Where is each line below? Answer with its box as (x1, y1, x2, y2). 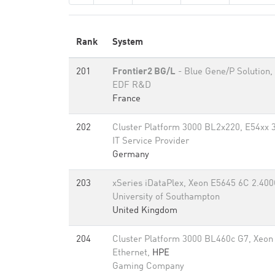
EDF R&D (112, 81, 151, 90)
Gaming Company (112, 262, 184, 271)
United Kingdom (112, 206, 177, 215)
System (112, 38, 143, 47)
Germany (112, 150, 149, 160)
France (112, 95, 141, 104)
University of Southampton (112, 193, 220, 202)
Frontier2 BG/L (112, 68, 176, 77)
